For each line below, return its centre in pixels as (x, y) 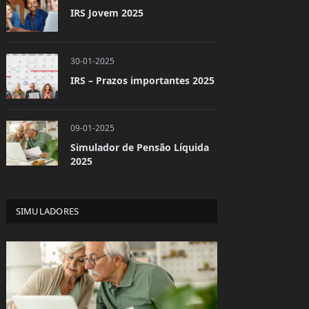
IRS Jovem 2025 (107, 13)
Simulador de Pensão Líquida (139, 147)
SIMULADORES (47, 211)
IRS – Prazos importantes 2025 (142, 80)
